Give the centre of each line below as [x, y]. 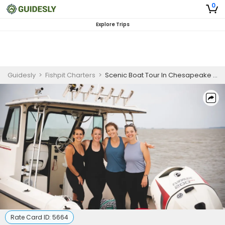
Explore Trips [113, 24]
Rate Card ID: [31, 217]
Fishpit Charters [70, 75]
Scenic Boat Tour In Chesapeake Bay [159, 75]
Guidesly [22, 75]
